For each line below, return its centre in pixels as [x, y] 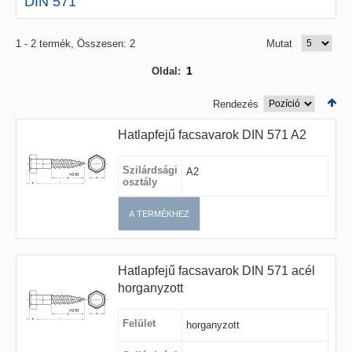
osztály [139, 182]
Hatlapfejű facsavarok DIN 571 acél [216, 271]
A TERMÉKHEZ [159, 214]
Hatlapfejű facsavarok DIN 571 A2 [212, 135]
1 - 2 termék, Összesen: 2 [75, 44]
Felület [139, 323]
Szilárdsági [150, 170]
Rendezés [236, 104]
